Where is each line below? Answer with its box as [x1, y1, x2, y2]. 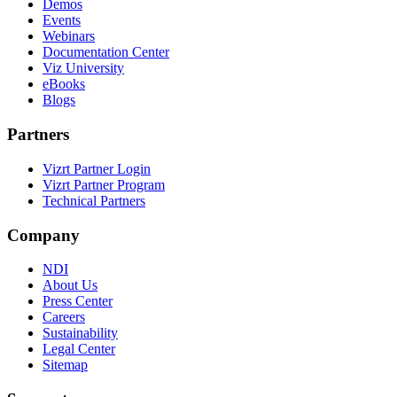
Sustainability [43, 325, 118, 341]
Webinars [43, 28, 95, 44]
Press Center [43, 293, 113, 309]
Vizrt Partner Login [43, 160, 151, 176]
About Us [43, 277, 97, 293]
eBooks [43, 76, 85, 92]
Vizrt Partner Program [43, 176, 165, 192]
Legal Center [43, 341, 115, 357]
